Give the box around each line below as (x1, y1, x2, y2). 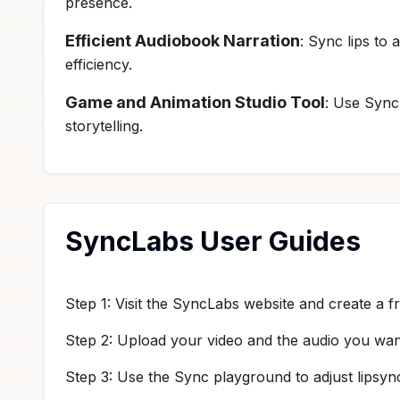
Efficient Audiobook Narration (65, 30, 300, 50)
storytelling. (65, 116, 143, 135)
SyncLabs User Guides (65, 224, 361, 257)
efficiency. (65, 54, 132, 73)
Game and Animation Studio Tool (65, 92, 325, 112)
